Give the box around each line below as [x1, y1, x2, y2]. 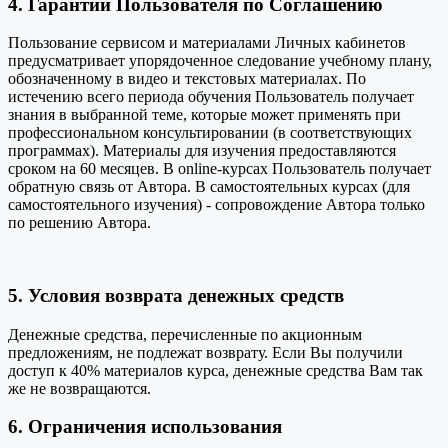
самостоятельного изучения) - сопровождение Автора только [8, 196, 425, 214]
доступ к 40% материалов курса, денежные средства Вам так [8, 361, 423, 379]
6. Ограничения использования [8, 416, 282, 438]
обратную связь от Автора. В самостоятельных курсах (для [8, 178, 410, 196]
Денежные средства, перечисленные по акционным [8, 325, 362, 343]
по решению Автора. [8, 214, 151, 232]
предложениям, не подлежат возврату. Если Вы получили [8, 343, 403, 361]
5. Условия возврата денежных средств [8, 285, 344, 307]
